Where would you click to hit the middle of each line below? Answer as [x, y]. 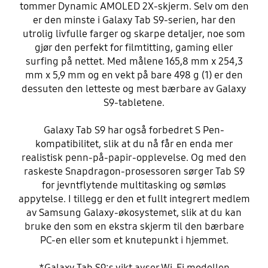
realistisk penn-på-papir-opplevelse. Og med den [134, 157]
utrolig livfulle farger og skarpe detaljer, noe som [134, 33]
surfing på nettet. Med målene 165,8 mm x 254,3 [134, 61]
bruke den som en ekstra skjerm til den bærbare [134, 226]
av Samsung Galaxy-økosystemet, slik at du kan [134, 212]
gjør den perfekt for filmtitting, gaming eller [134, 47]
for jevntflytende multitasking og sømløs [134, 185]
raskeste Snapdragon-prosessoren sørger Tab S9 [134, 171]
